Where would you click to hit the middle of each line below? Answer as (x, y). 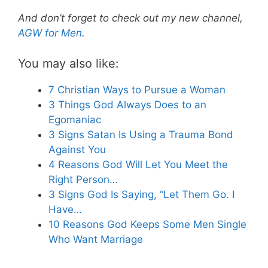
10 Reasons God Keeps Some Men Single (147, 224)
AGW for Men (50, 33)
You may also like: (68, 63)
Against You (77, 149)
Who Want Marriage (96, 239)
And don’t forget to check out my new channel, (130, 18)
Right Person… (83, 179)
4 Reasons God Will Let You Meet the (138, 164)
